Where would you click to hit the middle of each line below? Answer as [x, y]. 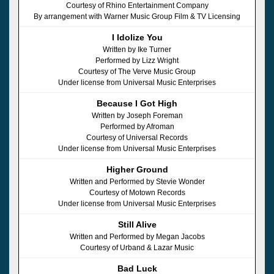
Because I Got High [137, 103]
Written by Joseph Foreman [137, 115]
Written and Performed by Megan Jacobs [137, 236]
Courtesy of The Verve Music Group [137, 71]
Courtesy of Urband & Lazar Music [137, 247]
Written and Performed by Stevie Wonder [137, 181]
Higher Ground [137, 169]
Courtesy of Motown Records [137, 192]
